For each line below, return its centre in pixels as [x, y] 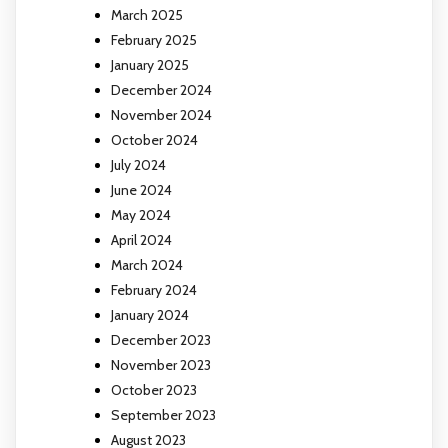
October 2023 [154, 389]
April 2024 [141, 239]
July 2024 [138, 164]
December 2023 [161, 339]
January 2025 [150, 64]
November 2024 [161, 114]
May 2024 [141, 214]
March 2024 [147, 264]
